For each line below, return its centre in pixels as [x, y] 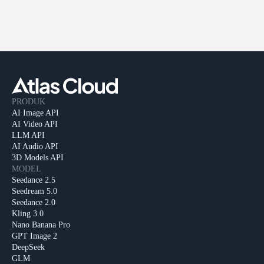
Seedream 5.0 [34, 192]
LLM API [28, 136]
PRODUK [29, 102]
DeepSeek [28, 247]
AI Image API [35, 113]
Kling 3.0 [28, 214]
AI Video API [35, 124]
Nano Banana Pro [41, 225]
